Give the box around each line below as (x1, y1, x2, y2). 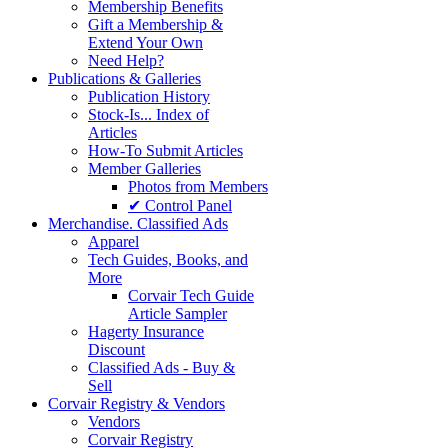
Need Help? (88, 52, 164, 70)
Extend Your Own (88, 34, 203, 52)
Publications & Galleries (48, 70, 201, 88)
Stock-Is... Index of (88, 106, 209, 124)
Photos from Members (128, 178, 268, 196)
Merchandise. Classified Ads (48, 215, 228, 233)
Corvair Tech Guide (128, 287, 254, 305)
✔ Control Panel (128, 197, 232, 215)
